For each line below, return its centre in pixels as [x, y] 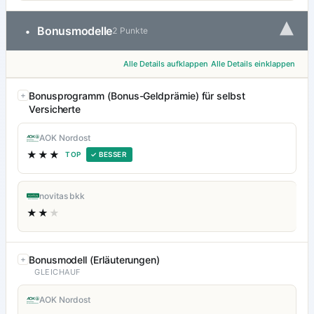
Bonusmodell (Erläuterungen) [94, 260]
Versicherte [55, 109]
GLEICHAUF [57, 272]
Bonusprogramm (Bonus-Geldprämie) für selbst [137, 96]
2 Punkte [130, 31]
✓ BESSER [109, 155]
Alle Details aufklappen [166, 64]
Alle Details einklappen [253, 64]
